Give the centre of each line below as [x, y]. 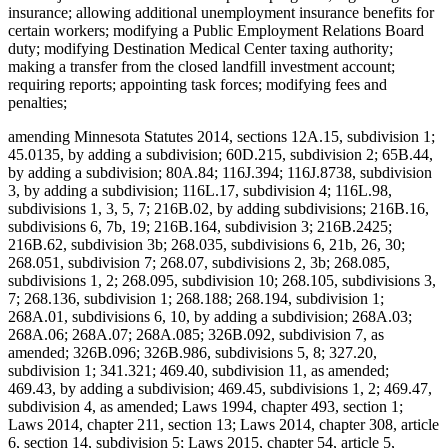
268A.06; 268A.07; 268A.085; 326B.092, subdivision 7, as [196, 335]
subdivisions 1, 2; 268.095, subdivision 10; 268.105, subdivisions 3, [222, 281]
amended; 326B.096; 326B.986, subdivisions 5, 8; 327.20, [192, 353]
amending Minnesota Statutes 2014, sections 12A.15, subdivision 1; [221, 137]
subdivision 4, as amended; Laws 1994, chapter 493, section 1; [205, 407]
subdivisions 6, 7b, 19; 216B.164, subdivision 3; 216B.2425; [200, 227]
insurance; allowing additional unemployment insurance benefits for [221, 13]
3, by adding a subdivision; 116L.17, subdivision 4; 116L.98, [200, 191]
